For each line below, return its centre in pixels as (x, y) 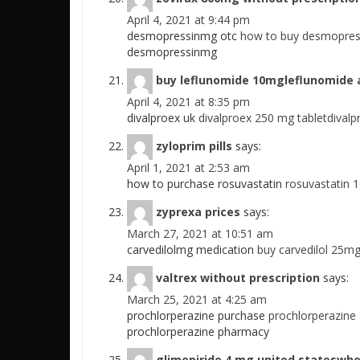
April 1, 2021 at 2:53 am (188, 168)
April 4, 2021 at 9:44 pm (188, 20)
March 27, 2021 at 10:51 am (200, 233)
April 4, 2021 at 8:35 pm (188, 102)
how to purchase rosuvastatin (206, 184)
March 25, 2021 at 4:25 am (197, 299)
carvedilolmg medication (192, 250)
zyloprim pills (194, 145)
